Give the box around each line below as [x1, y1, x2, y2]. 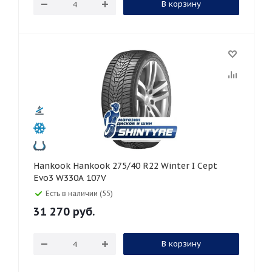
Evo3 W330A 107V [33, 172, 106, 183]
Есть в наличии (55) [46, 189, 113, 198]
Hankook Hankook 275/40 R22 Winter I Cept [33, 160, 73, 171]
